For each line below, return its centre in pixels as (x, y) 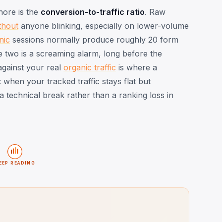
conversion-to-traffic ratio (93, 12)
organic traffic (90, 67)
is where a (137, 67)
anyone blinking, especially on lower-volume (104, 26)
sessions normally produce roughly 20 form (94, 39)
